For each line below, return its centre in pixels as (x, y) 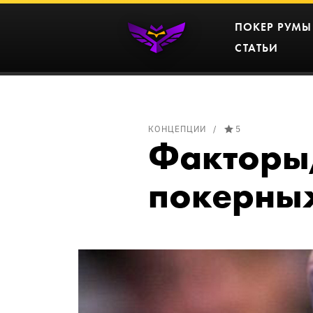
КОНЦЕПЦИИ (177, 128)
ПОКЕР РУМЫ (273, 27)
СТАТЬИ (256, 48)
